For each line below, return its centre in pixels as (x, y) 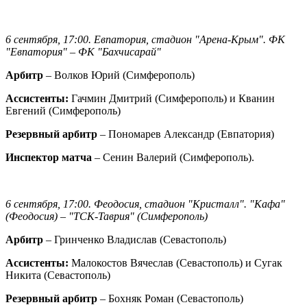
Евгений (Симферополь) (63, 110)
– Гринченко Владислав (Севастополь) (135, 239)
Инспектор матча (49, 157)
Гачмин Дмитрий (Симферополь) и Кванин (172, 98)
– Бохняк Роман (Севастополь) (170, 298)
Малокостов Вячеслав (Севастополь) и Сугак (175, 262)
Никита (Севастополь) (58, 275)
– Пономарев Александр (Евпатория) (186, 134)
